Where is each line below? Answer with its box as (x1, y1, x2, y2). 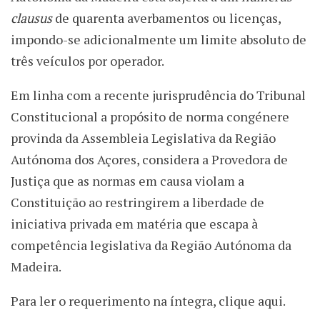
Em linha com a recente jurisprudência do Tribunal (11, 86, 306, 104)
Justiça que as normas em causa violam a (11, 172, 244, 190)
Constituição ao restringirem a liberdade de (11, 194, 264, 211)
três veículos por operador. (11, 52, 164, 70)
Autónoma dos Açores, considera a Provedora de (11, 151, 288, 169)
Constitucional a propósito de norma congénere (11, 108, 289, 126)
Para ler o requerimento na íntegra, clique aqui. (11, 292, 286, 310)
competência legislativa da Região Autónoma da (11, 236, 291, 254)
